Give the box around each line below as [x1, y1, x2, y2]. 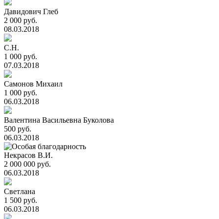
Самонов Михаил [4, 80, 63, 88]
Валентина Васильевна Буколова [4, 116, 114, 124]
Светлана [4, 187, 35, 196]
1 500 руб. [4, 196, 37, 204]
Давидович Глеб [4, 7, 58, 16]
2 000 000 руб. [4, 160, 51, 168]
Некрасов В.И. [4, 151, 53, 159]
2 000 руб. [4, 16, 37, 24]
